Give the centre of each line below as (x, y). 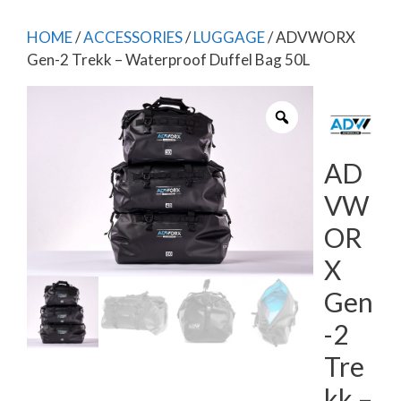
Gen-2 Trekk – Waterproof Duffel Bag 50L (168, 60)
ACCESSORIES (133, 37)
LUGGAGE (229, 37)
